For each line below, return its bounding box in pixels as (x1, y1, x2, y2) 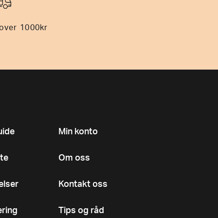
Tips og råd (58, 206, 104, 216)
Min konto (58, 127, 98, 137)
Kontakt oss (58, 180, 108, 189)
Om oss (58, 154, 90, 163)
